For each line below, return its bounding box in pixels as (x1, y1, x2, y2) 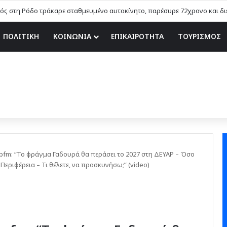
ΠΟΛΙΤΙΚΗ (3, 31, 39, 41)
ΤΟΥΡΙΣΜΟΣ (178, 31, 221, 41)
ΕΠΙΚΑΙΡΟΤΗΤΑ (111, 31, 164, 41)
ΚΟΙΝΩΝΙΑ (53, 31, 91, 41)
